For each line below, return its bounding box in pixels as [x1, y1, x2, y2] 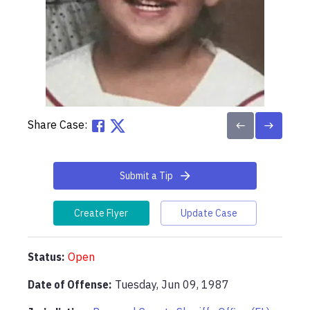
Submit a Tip [120, 170, 174, 182]
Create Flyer [74, 207, 129, 219]
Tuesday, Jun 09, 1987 [115, 277, 229, 291]
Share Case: [28, 118, 87, 132]
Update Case [180, 207, 237, 219]
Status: [28, 250, 64, 264]
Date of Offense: [28, 277, 111, 291]
